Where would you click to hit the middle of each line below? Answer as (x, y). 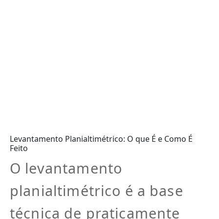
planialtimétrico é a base (97, 191)
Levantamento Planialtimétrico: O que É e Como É (101, 139)
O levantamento (66, 168)
